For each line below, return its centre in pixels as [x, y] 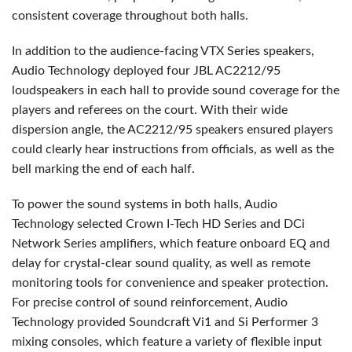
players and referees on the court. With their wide [150, 110]
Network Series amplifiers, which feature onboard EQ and [171, 243]
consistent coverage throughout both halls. [130, 15]
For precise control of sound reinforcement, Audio [150, 302]
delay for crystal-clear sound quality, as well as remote [161, 263]
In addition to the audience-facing [106, 51]
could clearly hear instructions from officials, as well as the [173, 149]
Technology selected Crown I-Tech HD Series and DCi [158, 224]
